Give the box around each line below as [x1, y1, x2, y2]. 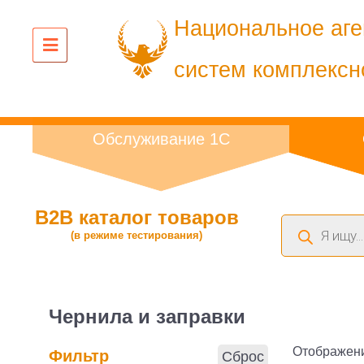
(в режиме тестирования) [71, 229, 202, 241]
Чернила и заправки [49, 305, 245, 327]
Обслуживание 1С [92, 130, 230, 148]
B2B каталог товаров [34, 206, 239, 228]
